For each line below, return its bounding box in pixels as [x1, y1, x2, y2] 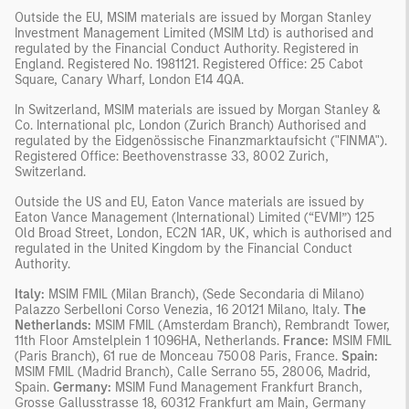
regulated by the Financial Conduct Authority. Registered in [15, 40, 359, 57]
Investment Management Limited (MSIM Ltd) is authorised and [15, 25, 373, 41]
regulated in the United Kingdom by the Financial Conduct [15, 240, 352, 257]
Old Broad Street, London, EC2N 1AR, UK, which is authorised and [15, 225, 392, 241]
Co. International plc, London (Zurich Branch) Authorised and [15, 117, 366, 133]
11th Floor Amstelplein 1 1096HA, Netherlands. [15, 332, 283, 349]
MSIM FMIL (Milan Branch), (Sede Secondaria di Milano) [45, 286, 364, 302]
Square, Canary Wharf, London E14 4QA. [15, 71, 244, 88]
